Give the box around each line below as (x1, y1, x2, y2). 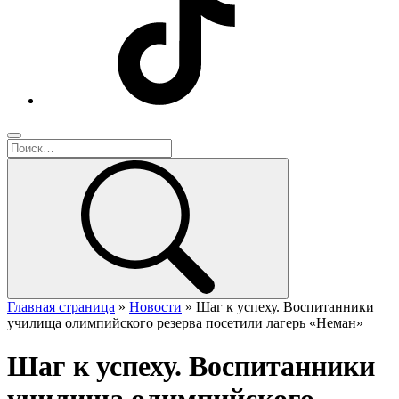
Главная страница (7, 299, 115, 314)
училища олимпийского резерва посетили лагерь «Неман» (7, 315, 363, 330)
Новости (129, 299, 182, 314)
